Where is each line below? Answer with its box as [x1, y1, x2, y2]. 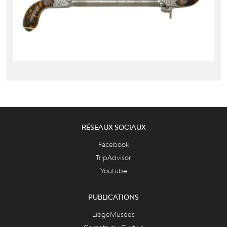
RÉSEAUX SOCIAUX [81, 123, 146, 131]
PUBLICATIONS [88, 193, 139, 202]
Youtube [100, 166, 127, 175]
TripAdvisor [96, 153, 131, 162]
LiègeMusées [92, 210, 135, 219]
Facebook [98, 140, 129, 148]
